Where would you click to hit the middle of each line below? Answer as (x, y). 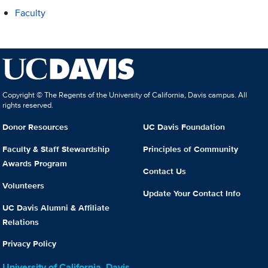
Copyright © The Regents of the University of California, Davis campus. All (125, 95)
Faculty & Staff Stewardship (56, 149)
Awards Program (35, 163)
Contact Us (165, 171)
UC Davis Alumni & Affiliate (56, 207)
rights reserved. (28, 105)
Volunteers (24, 185)
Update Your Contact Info (192, 193)
